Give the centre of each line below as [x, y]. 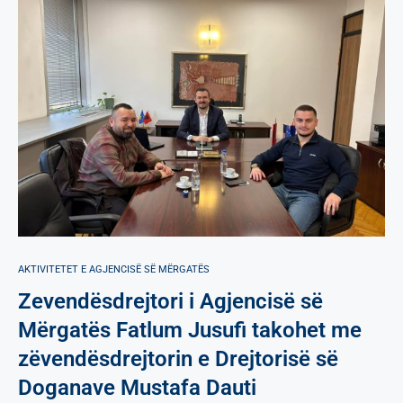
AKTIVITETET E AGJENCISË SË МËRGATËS [114, 269]
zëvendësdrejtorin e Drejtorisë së [178, 358]
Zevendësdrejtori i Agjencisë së [170, 301]
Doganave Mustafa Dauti [137, 387]
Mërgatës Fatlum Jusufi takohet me [190, 330]
